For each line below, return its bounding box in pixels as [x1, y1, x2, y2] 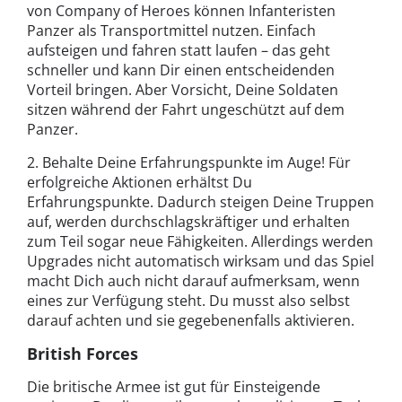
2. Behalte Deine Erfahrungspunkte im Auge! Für [27, 153, 351, 173]
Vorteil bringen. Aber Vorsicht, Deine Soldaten [27, 80, 338, 100]
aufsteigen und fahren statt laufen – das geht [27, 40, 330, 61]
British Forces [27, 343, 138, 365]
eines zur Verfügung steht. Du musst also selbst [27, 291, 350, 311]
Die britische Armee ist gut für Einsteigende [27, 377, 320, 398]
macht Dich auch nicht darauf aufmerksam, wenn [27, 271, 360, 292]
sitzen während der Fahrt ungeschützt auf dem [27, 100, 345, 120]
